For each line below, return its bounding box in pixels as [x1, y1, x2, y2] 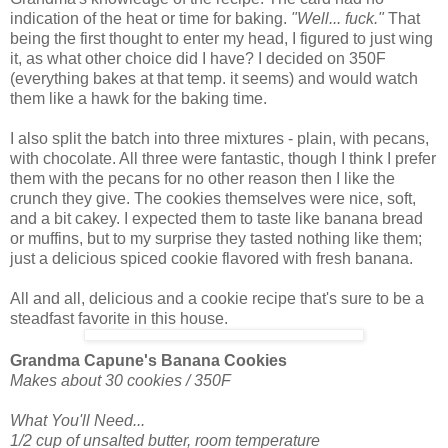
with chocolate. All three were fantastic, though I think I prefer [10, 149, 436, 167]
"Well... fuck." [291, 9, 388, 27]
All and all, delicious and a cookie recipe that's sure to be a [10, 289, 424, 307]
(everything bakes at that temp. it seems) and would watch [10, 69, 418, 87]
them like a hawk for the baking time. [10, 89, 267, 107]
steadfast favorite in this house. [10, 309, 228, 327]
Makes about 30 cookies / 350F [10, 371, 231, 389]
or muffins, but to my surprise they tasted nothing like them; [10, 229, 422, 247]
